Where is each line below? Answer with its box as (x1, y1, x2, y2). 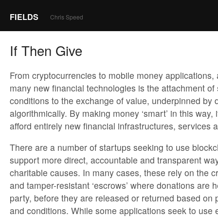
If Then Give (10, 40, 82, 60)
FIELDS (10, 11, 38, 22)
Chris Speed (50, 13, 83, 21)
